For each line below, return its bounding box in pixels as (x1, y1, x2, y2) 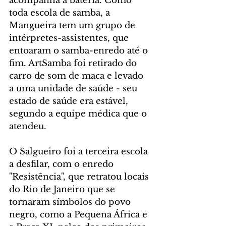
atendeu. (9, 121, 46, 132)
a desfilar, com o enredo (9, 159, 116, 170)
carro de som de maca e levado (9, 71, 146, 82)
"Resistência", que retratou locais (9, 172, 151, 183)
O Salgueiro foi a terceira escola (9, 146, 150, 157)
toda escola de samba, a (9, 8, 112, 19)
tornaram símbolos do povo (9, 197, 133, 208)
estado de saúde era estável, (9, 96, 131, 107)
